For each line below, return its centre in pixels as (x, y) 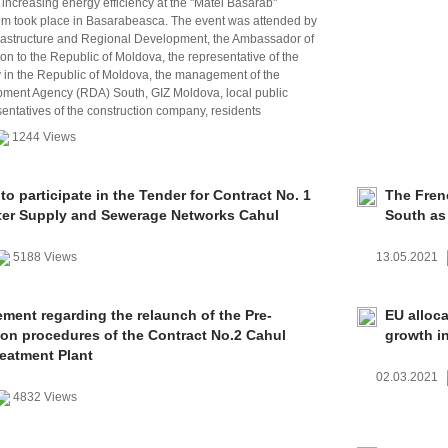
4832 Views (45, 397)
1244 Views (44, 137)
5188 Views (45, 257)
